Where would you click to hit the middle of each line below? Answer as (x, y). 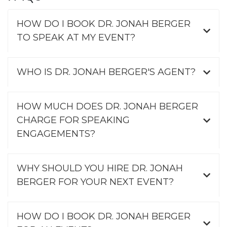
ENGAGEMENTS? (56, 134)
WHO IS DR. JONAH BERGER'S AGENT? (106, 72)
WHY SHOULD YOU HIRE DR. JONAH (100, 168)
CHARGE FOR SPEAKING (73, 120)
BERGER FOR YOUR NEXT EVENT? (95, 182)
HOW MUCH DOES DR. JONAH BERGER (107, 107)
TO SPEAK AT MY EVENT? (76, 38)
